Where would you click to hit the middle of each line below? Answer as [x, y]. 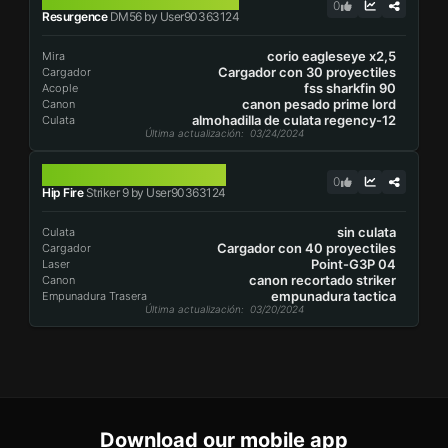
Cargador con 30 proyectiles [307, 72]
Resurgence [75, 16]
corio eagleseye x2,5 [331, 56]
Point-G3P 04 [353, 264]
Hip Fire [63, 192]
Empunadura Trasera [94, 296]
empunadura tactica [333, 296]
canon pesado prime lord [319, 104]
